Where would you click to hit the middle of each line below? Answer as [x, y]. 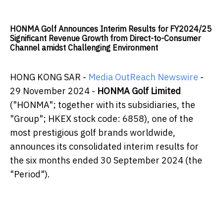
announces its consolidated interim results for [104, 147]
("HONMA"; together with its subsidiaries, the [103, 105]
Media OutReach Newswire [143, 77]
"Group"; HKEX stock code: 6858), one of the [102, 119]
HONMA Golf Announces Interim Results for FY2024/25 [111, 29]
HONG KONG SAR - [49, 77]
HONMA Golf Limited [139, 91]
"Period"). [30, 174]
